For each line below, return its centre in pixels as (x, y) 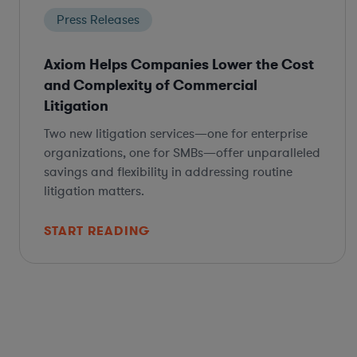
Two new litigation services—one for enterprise (176, 133)
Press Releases (98, 20)
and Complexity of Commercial (151, 85)
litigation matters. (94, 191)
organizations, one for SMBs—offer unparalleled (182, 153)
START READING (97, 230)
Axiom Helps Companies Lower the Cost (179, 64)
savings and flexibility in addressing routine (168, 172)
